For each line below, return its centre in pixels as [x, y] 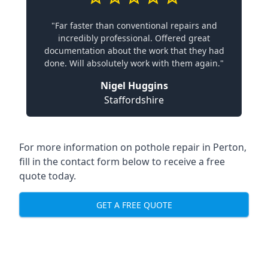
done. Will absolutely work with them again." [134, 63]
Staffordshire [134, 100]
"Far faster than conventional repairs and [134, 25]
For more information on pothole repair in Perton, [133, 147]
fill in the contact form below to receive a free [122, 162]
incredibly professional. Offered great [134, 38]
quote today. [48, 176]
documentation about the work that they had [134, 51]
